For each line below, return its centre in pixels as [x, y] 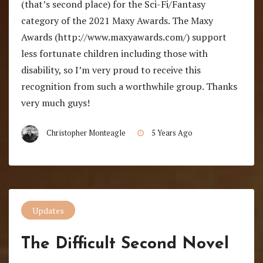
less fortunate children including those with [114, 54]
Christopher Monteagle [86, 133]
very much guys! [55, 103]
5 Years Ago [172, 133]
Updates [48, 210]
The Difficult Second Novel [125, 244]
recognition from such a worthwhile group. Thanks [129, 87]
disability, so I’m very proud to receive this [111, 70]
